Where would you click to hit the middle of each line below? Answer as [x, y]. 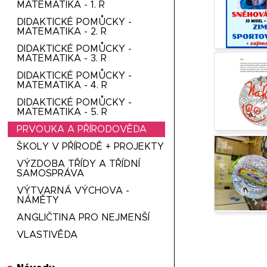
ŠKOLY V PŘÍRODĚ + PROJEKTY [91, 147]
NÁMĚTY [38, 200]
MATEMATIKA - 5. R [62, 112]
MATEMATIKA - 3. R [62, 58]
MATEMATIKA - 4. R [62, 85]
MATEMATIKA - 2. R [62, 32]
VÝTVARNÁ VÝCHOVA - [73, 191]
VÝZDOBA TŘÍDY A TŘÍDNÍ [79, 164]
